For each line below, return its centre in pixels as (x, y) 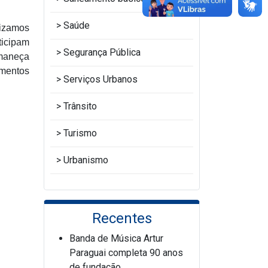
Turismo (80, 133)
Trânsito (80, 106)
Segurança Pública (102, 52)
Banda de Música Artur (116, 238)
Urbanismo (86, 160)
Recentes (122, 218)
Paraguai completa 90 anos (126, 253)
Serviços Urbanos (100, 79)
